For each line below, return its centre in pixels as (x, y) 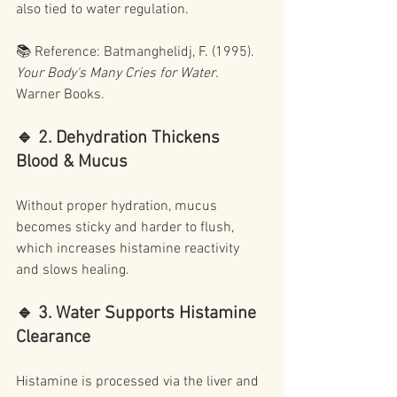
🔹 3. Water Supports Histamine (138, 314)
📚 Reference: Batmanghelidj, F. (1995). (137, 53)
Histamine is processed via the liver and (139, 382)
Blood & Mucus (72, 163)
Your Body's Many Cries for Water (116, 74)
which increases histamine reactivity (129, 249)
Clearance (53, 338)
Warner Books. (60, 95)
